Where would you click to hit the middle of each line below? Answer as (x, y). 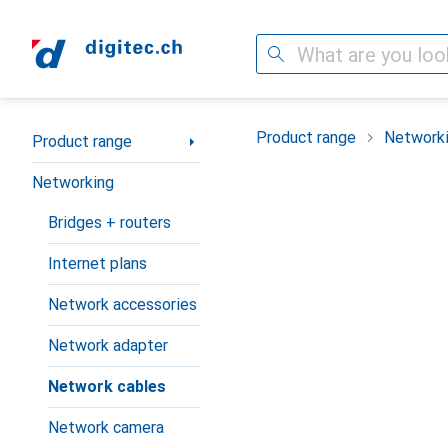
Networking (73, 182)
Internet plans (97, 263)
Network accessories (122, 304)
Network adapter (108, 345)
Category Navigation (104, 133)
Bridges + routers (109, 222)
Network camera (106, 427)
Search (280, 53)
